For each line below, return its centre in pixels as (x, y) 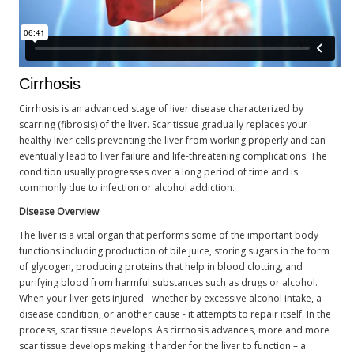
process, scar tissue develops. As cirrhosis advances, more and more (175, 330)
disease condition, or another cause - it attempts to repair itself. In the (175, 314)
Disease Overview (59, 211)
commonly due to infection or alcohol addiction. (127, 187)
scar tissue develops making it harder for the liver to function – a (163, 345)
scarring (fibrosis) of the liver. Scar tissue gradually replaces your (164, 124)
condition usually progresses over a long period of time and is (159, 171)
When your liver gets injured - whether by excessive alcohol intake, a (171, 298)
